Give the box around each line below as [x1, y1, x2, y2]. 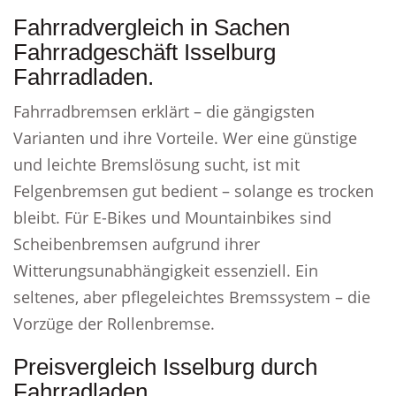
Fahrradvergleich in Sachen [13, 14, 290, 41]
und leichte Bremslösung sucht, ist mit [13, 154, 300, 175]
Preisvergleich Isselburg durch [13, 354, 317, 380]
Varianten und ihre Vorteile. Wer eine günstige [13, 127, 357, 148]
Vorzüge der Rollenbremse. [13, 313, 215, 334]
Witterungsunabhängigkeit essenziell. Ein [13, 260, 318, 281]
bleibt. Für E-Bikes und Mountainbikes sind [13, 207, 331, 228]
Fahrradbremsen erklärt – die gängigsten [13, 101, 315, 122]
